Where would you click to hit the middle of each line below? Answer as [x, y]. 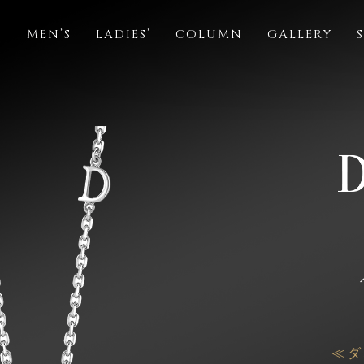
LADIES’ [123, 35]
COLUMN [209, 35]
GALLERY [299, 35]
